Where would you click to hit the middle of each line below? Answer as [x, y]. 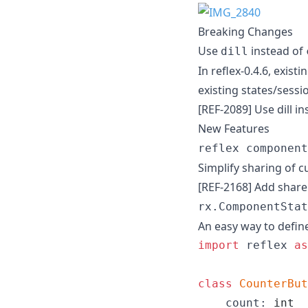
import [219, 245]
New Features [234, 128]
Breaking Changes [245, 31]
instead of [277, 51]
